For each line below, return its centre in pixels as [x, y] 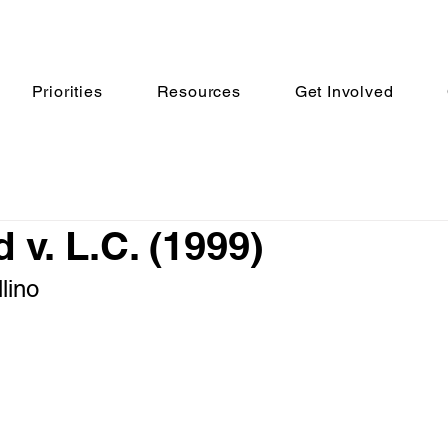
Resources [198, 91]
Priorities [67, 91]
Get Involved [344, 91]
